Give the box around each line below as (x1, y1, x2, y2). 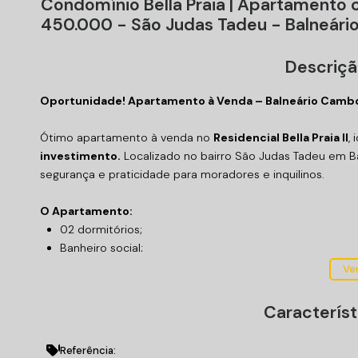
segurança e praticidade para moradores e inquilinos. (40, 167, 324, 181)
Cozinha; (60, 277, 105, 292)
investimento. (40, 149, 121, 163)
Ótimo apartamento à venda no (40, 130, 213, 145)
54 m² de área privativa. (60, 314, 194, 328)
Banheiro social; (60, 241, 143, 255)
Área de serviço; (60, 296, 146, 310)
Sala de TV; (60, 259, 118, 273)
